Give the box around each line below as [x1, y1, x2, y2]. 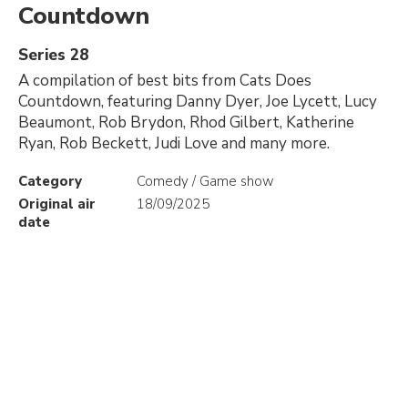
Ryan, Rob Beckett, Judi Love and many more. [18, 133, 330, 154]
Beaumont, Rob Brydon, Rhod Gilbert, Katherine [18, 112, 354, 133]
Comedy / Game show [137, 172, 274, 190]
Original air [18, 195, 96, 213]
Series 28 [18, 45, 88, 66]
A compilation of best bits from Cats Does [18, 70, 311, 91]
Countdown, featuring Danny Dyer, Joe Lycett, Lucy [18, 91, 377, 112]
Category [18, 172, 82, 190]
